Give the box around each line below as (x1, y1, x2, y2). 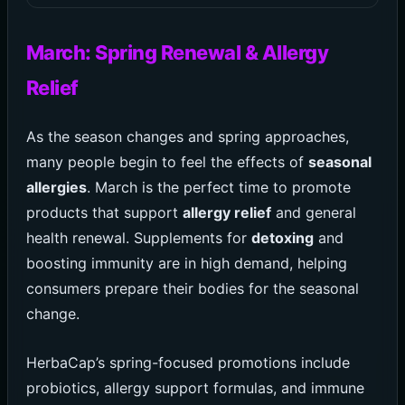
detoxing (250, 228, 314, 247)
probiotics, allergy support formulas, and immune (25, 378, 364, 397)
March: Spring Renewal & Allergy (25, 40, 329, 64)
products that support (25, 202, 183, 221)
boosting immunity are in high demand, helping (25, 253, 347, 272)
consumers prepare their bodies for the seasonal (25, 278, 359, 297)
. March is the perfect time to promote (86, 177, 351, 196)
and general (270, 202, 356, 221)
